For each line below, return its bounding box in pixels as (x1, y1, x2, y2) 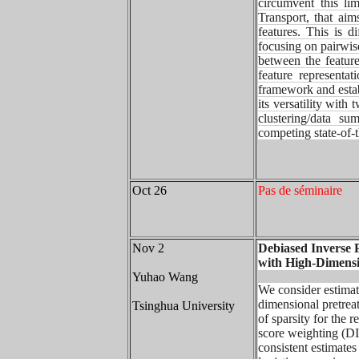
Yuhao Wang (132, 270, 198, 284)
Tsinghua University (132, 299, 235, 313)
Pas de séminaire (258, 184, 342, 197)
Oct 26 (132, 184, 167, 197)
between (258, 54, 306, 67)
